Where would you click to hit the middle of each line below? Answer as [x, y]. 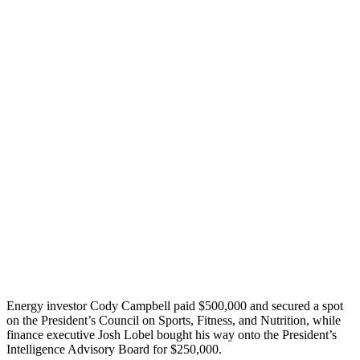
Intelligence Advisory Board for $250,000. [114, 349]
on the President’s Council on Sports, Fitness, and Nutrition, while [174, 320]
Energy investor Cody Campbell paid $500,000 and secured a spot [175, 305]
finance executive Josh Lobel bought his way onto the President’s [172, 334]
